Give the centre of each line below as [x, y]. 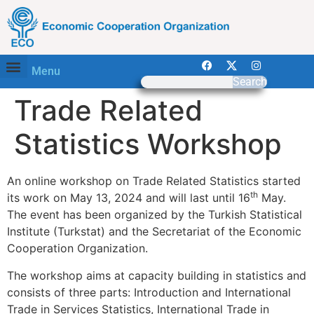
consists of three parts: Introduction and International [149, 292]
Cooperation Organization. [77, 248]
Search [250, 82]
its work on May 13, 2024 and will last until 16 [129, 198]
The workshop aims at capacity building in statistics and [157, 275]
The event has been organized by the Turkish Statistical [155, 215]
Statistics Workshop [148, 144]
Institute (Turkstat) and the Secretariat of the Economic [154, 232]
